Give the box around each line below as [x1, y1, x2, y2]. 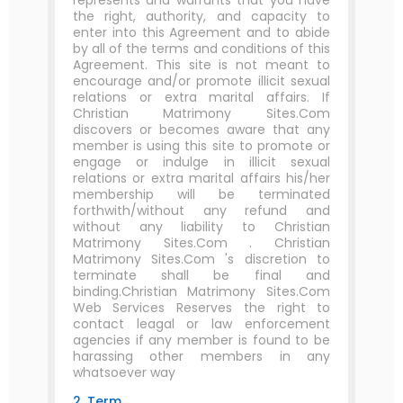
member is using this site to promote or [72, 137, 331, 155]
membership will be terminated [72, 185, 331, 203]
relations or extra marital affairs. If [72, 88, 331, 106]
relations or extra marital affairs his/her [72, 169, 331, 187]
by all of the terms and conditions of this [72, 40, 331, 58]
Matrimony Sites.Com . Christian [72, 234, 331, 252]
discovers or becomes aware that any [72, 121, 331, 139]
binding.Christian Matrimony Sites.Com [72, 282, 331, 300]
